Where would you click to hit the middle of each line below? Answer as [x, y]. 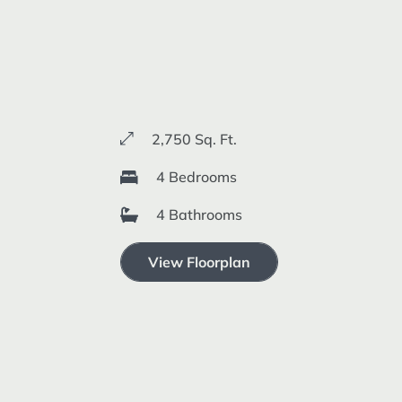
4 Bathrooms [200, 214]
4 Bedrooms [197, 176]
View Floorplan [200, 262]
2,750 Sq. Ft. [195, 139]
